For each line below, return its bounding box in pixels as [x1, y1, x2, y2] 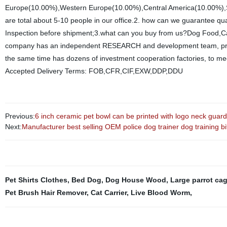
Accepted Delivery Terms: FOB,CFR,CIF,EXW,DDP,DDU [5, 66, 183, 75]
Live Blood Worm [130, 188, 190, 197]
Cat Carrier [90, 188, 127, 197]
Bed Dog [71, 175, 101, 184]
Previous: [5, 111, 35, 120]
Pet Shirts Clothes [5, 175, 67, 184]
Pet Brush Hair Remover [5, 188, 87, 197]
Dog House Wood [105, 175, 166, 184]
